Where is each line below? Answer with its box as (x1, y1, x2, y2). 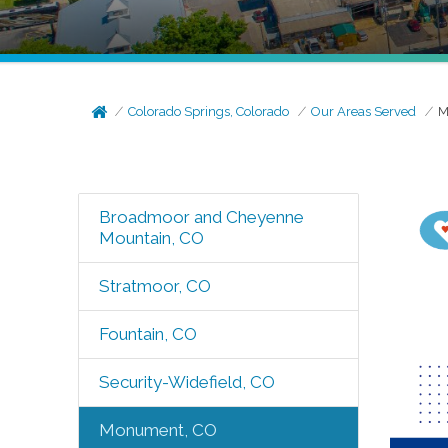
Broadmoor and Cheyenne (98, 207, 304, 227)
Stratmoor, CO (98, 276, 211, 296)
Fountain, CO (98, 324, 197, 344)
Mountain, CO (98, 228, 204, 248)
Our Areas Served (311, 104, 417, 119)
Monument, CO (98, 420, 217, 440)
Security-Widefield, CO (98, 372, 275, 392)
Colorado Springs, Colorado (128, 104, 290, 119)
